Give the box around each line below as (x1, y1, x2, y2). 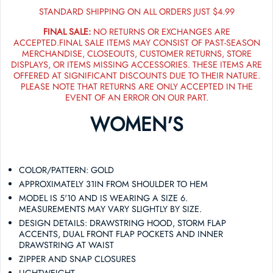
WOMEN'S (90, 110, 183, 138)
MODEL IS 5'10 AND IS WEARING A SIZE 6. (19, 191, 188, 204)
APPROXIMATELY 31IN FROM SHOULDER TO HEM (19, 177, 208, 190)
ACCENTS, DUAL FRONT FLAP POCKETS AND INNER (19, 227, 224, 240)
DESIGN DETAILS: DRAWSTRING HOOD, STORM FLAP (19, 216, 227, 229)
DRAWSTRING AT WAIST (19, 238, 115, 251)
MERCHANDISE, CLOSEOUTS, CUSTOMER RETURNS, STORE (21, 47, 252, 60)
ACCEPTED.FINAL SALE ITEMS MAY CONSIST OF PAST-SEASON (13, 36, 260, 49)
